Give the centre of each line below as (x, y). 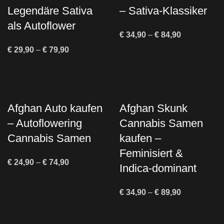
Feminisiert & (151, 153)
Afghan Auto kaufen (55, 108)
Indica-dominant (158, 168)
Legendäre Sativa (50, 11)
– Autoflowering (45, 123)
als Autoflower (41, 26)
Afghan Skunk (153, 108)
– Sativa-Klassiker (163, 11)
